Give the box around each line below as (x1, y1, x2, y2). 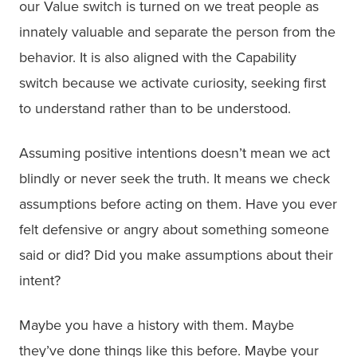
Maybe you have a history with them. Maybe (19, 316, 294, 334)
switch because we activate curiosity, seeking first (19, 73, 326, 92)
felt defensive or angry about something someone (19, 220, 329, 238)
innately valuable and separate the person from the (19, 22, 335, 41)
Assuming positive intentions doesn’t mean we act (19, 143, 330, 162)
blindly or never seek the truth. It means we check (19, 169, 330, 187)
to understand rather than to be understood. (19, 99, 291, 117)
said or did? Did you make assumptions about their (19, 245, 333, 264)
